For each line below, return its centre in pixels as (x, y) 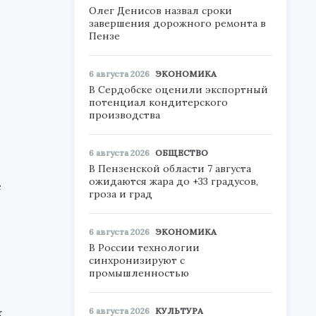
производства (124, 115)
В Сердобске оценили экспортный (178, 90)
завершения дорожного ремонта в (177, 23)
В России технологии (144, 248)
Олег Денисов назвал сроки (160, 11)
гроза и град (121, 194)
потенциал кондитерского (158, 102)
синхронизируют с (137, 260)
